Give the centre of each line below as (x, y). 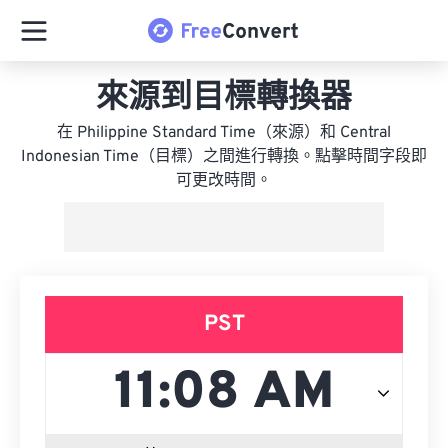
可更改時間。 (224, 181)
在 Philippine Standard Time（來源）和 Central (224, 133)
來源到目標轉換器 (224, 99)
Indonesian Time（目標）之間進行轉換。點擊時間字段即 (224, 157)
